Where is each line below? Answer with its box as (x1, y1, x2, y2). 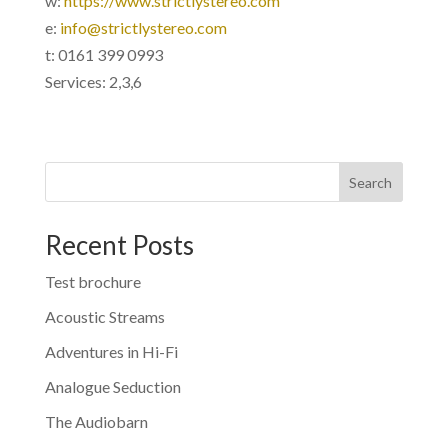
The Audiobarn (44, 412, 148, 431)
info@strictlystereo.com (59, 18, 227, 37)
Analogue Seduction (44, 377, 181, 396)
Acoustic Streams (44, 307, 165, 326)
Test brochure (44, 272, 141, 291)
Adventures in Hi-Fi (44, 342, 178, 361)
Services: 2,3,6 (44, 72, 142, 91)
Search (349, 173, 393, 191)
